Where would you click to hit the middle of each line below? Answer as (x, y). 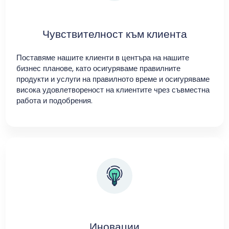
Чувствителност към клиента (114, 34)
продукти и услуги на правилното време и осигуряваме (113, 79)
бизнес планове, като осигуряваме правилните (98, 68)
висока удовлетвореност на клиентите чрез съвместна (113, 89)
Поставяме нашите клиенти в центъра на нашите (102, 57)
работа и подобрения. (54, 100)
